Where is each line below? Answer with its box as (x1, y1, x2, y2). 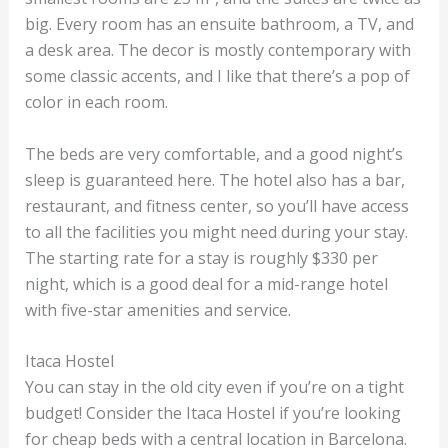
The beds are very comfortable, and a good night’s (24, 142, 403, 165)
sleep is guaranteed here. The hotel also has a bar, (24, 168, 405, 191)
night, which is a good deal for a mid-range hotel (24, 272, 388, 295)
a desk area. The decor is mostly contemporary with (24, 39, 411, 62)
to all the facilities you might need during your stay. (24, 220, 408, 243)
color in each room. (24, 91, 172, 114)
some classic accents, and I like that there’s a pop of (24, 65, 410, 88)
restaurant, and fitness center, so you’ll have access (24, 194, 409, 217)
